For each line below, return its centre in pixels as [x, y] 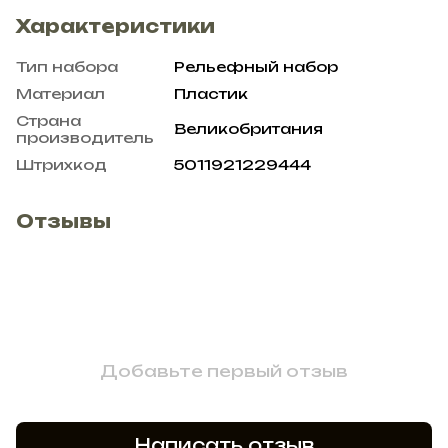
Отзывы [63, 220]
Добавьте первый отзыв [224, 370]
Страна [48, 120]
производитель [85, 137]
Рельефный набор [256, 66]
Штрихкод [61, 164]
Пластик [211, 93]
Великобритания [248, 128]
